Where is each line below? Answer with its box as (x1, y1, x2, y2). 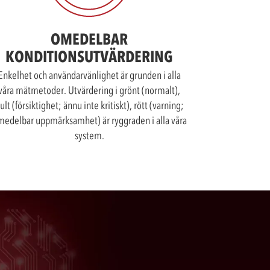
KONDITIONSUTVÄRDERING (5, 47, 173, 66)
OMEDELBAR (51, 30, 128, 49)
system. (74, 129, 104, 142)
